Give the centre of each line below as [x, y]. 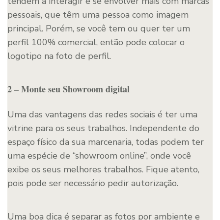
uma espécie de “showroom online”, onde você [99, 155]
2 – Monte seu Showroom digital [69, 89]
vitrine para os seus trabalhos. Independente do [103, 128]
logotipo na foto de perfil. [59, 56]
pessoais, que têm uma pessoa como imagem [98, 14]
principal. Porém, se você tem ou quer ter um [99, 28]
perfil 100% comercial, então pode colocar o [96, 42]
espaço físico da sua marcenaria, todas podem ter [106, 142]
